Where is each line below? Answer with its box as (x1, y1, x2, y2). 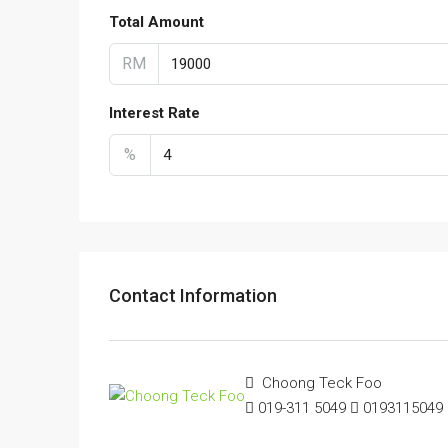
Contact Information (109, 285, 277, 307)
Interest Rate (109, 103, 200, 122)
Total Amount (109, 12, 204, 31)
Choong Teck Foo (258, 373, 382, 392)
